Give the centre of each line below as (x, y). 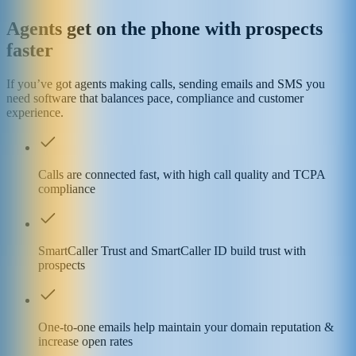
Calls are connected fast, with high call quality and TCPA (182, 175)
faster (30, 50)
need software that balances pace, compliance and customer (155, 99)
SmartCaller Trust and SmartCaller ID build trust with (172, 251)
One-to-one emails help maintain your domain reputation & (186, 327)
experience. (35, 113)
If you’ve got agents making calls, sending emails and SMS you (166, 84)
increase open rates (85, 342)
